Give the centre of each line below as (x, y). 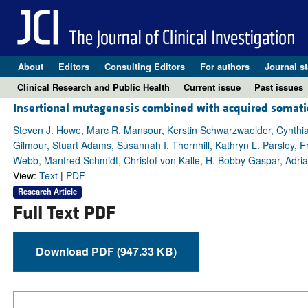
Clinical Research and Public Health (93, 87)
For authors (224, 66)
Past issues (279, 87)
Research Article (47, 191)
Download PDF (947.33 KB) (146, 251)
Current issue (212, 87)
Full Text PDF (64, 213)
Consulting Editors (144, 66)
